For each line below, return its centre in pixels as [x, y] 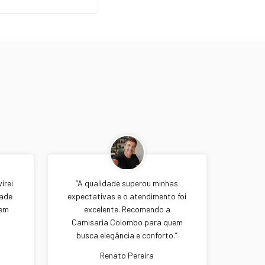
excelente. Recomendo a [127, 209]
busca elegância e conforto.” [127, 235]
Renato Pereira [127, 255]
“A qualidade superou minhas [127, 183]
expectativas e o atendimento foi [127, 196]
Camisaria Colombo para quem [127, 222]
